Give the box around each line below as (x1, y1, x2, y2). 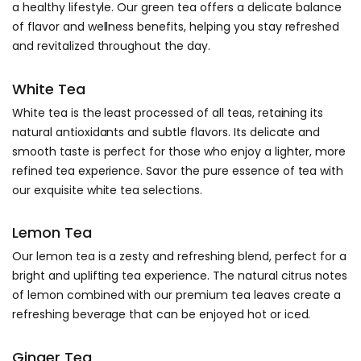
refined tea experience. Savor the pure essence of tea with (12, 162, 344, 179)
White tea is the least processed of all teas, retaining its (12, 104, 324, 121)
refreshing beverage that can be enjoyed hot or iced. (12, 306, 311, 323)
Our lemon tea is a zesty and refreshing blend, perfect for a (12, 248, 347, 265)
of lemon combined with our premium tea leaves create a (12, 287, 342, 304)
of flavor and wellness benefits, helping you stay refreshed (12, 19, 340, 35)
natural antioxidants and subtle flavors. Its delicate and (12, 123, 321, 140)
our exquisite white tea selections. (12, 181, 202, 198)
